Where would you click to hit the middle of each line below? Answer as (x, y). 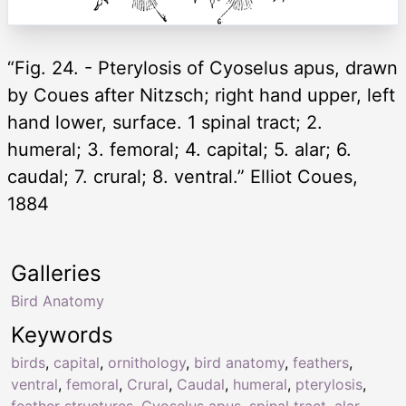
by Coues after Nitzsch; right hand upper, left (201, 96)
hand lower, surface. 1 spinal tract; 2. (165, 123)
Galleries (56, 274)
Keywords (62, 335)
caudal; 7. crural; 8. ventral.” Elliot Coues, (183, 177)
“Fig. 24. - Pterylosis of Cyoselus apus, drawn (203, 68)
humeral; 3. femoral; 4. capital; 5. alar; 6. (179, 150)
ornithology (147, 363)
